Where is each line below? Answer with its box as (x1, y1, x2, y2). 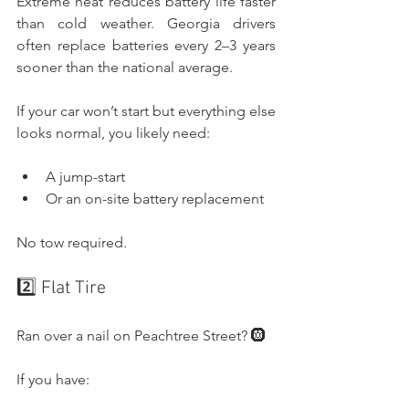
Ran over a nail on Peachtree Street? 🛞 (16, 326, 266, 344)
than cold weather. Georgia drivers (16, 14, 276, 32)
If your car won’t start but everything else (16, 101, 276, 120)
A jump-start (46, 167, 125, 185)
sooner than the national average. (16, 58, 233, 76)
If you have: (16, 370, 89, 388)
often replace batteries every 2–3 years (16, 36, 276, 54)
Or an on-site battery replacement (46, 189, 264, 207)
